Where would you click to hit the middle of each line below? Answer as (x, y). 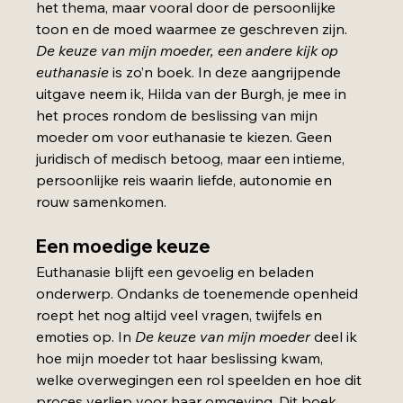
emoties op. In (86, 336)
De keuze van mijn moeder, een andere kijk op (189, 50)
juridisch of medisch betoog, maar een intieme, (193, 158)
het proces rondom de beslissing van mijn (179, 115)
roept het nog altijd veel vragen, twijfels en (181, 314)
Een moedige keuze (124, 246)
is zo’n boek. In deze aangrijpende (227, 72)
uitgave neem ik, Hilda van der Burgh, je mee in (193, 93)
